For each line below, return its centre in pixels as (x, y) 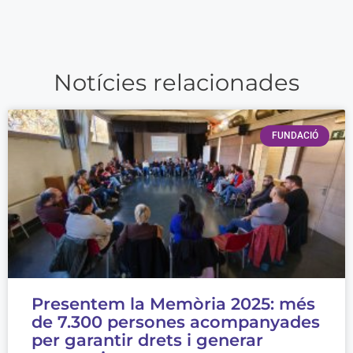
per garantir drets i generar (147, 340)
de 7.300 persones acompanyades (176, 322)
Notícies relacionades (176, 83)
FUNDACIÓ (295, 136)
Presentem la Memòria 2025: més (173, 304)
